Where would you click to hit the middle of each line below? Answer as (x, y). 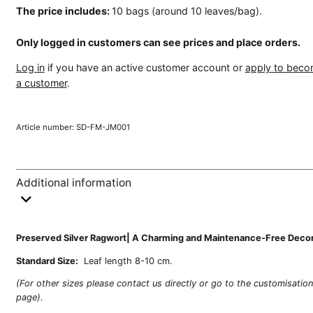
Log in (30, 68)
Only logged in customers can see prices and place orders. (158, 42)
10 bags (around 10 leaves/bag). (187, 11)
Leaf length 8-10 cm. (125, 261)
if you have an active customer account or (145, 68)
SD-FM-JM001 (103, 127)
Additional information (73, 182)
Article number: (46, 127)
